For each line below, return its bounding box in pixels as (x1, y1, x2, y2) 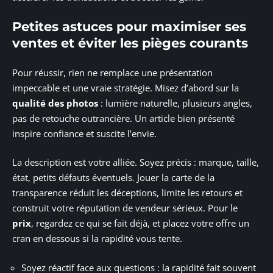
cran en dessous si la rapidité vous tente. (12, 232, 182, 244)
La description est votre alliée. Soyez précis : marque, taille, (12, 156, 259, 168)
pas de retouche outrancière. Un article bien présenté (12, 112, 235, 124)
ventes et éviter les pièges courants (12, 35, 248, 51)
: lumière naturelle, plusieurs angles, (98, 96, 252, 109)
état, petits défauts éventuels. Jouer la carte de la (12, 171, 214, 183)
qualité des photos (12, 96, 98, 109)
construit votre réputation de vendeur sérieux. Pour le (12, 202, 238, 214)
